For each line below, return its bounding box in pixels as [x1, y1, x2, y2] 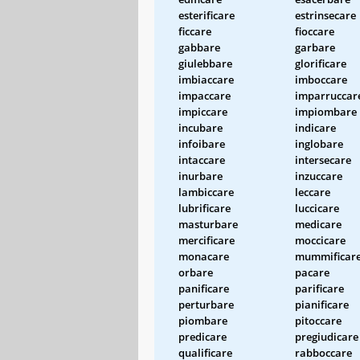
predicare [178, 329, 227, 344]
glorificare [295, 55, 346, 71]
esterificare [178, 7, 235, 22]
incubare [178, 120, 223, 135]
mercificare [178, 232, 235, 247]
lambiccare [178, 184, 234, 199]
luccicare [295, 200, 339, 215]
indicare [295, 120, 336, 135]
